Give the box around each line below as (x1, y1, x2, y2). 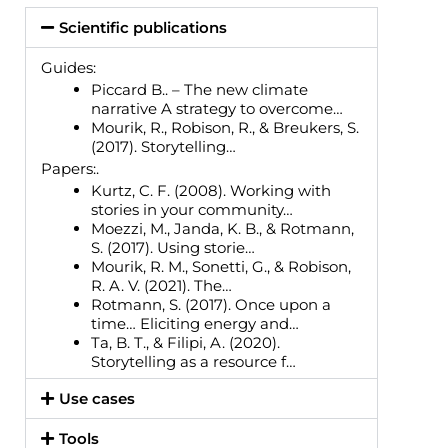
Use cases (59, 388, 135, 408)
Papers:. (41, 158, 99, 178)
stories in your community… (91, 199, 293, 219)
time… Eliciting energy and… (91, 313, 299, 333)
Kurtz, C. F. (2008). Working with (91, 180, 331, 200)
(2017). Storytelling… (91, 136, 236, 156)
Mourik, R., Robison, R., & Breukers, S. (91, 117, 359, 137)
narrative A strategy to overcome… (91, 98, 343, 118)
